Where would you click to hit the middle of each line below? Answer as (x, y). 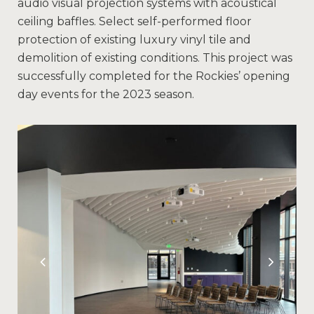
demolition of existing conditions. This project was (155, 58)
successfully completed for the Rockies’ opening (154, 76)
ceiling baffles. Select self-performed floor (135, 22)
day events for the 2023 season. (106, 95)
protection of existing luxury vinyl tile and (134, 40)
